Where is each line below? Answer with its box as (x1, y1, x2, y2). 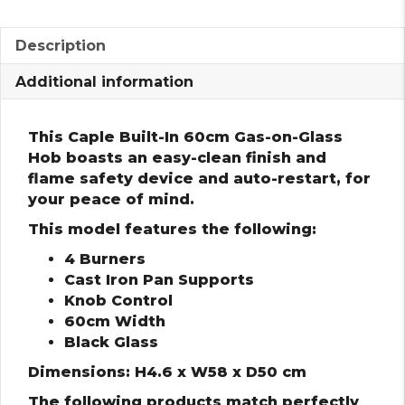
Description (15, 36, 106, 54)
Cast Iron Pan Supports (64, 270, 254, 288)
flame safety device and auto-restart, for (28, 169, 371, 187)
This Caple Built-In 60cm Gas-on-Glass (28, 127, 343, 146)
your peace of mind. (28, 190, 194, 208)
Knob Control (64, 291, 173, 309)
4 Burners (64, 250, 146, 268)
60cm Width (64, 312, 165, 330)
